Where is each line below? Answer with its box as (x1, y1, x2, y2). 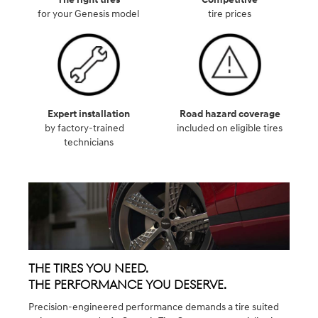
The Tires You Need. (28, 261, 148, 278)
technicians (63, 136, 114, 148)
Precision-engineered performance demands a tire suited (28, 301, 279, 314)
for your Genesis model (38, 7, 139, 20)
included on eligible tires (177, 121, 283, 134)
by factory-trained (45, 121, 132, 134)
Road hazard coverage (179, 107, 280, 120)
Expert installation (47, 107, 130, 120)
